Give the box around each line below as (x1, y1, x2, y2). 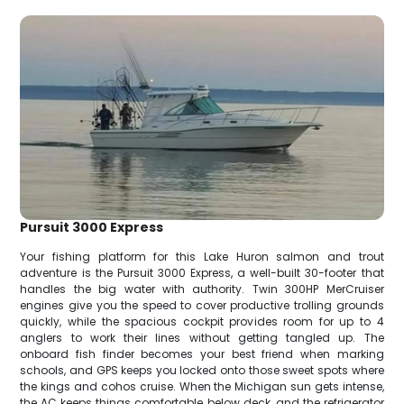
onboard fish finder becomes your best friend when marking (20, 345, 384, 362)
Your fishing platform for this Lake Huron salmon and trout (20, 248, 384, 264)
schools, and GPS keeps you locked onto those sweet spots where (20, 362, 384, 378)
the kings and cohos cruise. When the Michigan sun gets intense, (20, 378, 384, 394)
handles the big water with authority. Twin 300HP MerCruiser (20, 280, 384, 297)
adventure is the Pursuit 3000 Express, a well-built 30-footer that (20, 264, 384, 280)
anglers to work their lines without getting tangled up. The (20, 329, 384, 345)
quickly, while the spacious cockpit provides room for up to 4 (20, 313, 384, 329)
